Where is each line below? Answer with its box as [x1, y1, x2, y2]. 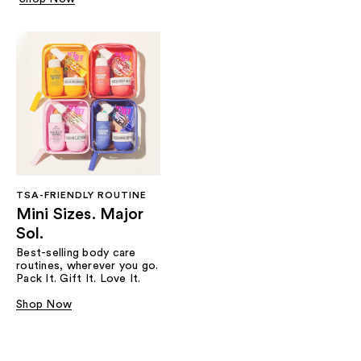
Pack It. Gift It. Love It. [16, 272, 141, 284]
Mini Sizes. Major [16, 205, 144, 222]
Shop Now [16, 298, 72, 310]
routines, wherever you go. [16, 259, 159, 272]
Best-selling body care [16, 247, 136, 259]
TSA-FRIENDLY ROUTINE [16, 189, 147, 200]
